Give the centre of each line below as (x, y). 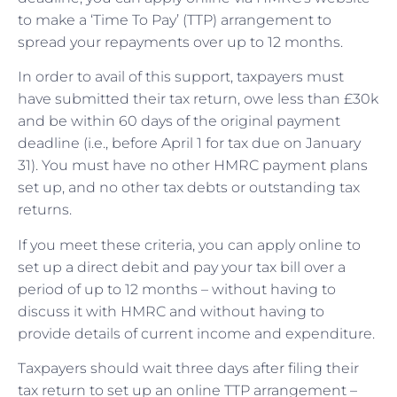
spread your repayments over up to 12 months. (180, 42)
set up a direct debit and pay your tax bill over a (182, 267)
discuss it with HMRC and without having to (171, 311)
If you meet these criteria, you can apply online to (189, 245)
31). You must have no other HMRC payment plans (193, 166)
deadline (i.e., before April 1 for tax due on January (189, 144)
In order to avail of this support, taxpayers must (181, 77)
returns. (45, 210)
